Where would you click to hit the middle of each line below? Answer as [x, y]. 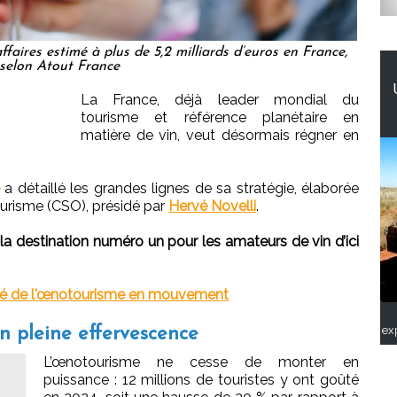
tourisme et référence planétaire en [220, 118]
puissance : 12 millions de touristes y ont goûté [201, 380]
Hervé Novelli [212, 206]
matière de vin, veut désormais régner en [220, 136]
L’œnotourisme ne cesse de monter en [201, 362]
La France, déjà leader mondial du [220, 100]
